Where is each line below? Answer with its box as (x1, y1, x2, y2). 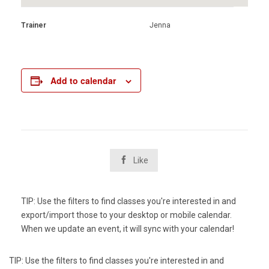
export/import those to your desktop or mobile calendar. (21, 210, 232, 220)
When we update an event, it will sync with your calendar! (21, 224, 234, 234)
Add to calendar (50, 74, 116, 87)
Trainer (21, 21, 46, 30)
